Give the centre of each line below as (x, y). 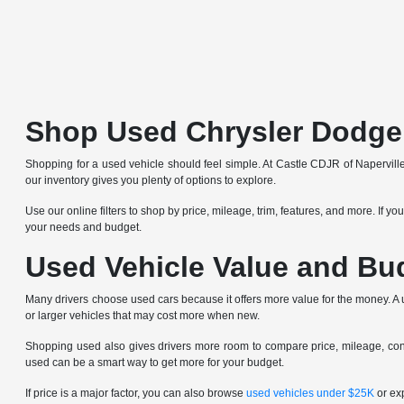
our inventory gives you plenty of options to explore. (151, 180)
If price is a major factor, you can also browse (136, 393)
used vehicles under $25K (311, 393)
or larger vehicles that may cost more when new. (143, 316)
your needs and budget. (84, 227)
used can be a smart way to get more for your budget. (155, 363)
